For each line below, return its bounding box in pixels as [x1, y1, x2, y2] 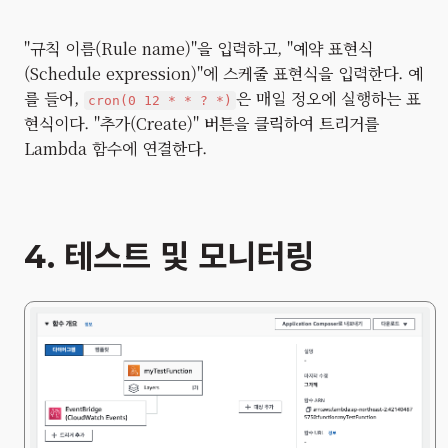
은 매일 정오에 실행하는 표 [236, 86, 421, 110]
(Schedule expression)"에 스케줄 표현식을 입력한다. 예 [24, 61, 423, 85]
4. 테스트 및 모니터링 [24, 236, 314, 276]
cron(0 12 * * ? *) [88, 92, 232, 108]
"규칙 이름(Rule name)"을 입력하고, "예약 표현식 [24, 36, 373, 60]
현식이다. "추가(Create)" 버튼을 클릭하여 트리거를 [24, 111, 379, 135]
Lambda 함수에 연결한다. [24, 136, 207, 160]
